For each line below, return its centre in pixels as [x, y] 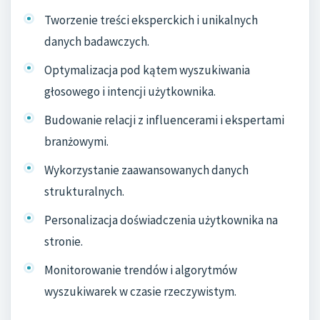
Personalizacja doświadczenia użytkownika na [161, 220]
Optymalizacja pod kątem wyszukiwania [147, 70]
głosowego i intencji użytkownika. [130, 92]
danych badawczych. [97, 42]
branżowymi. [76, 142]
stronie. [64, 241]
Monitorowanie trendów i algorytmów [141, 270]
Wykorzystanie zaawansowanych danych [146, 170]
